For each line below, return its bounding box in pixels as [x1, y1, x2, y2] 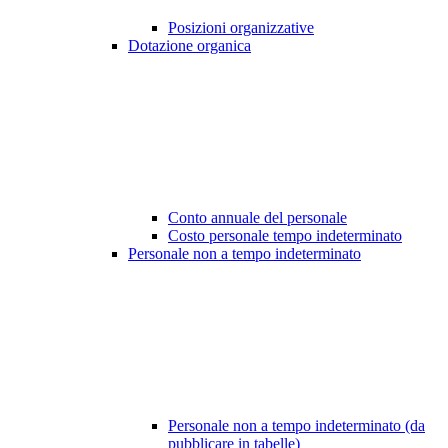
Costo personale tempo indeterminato [168, 227, 402, 245]
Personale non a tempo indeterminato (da [168, 417, 425, 435]
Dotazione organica [128, 37, 251, 55]
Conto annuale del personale [168, 209, 347, 227]
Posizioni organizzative [168, 19, 314, 37]
